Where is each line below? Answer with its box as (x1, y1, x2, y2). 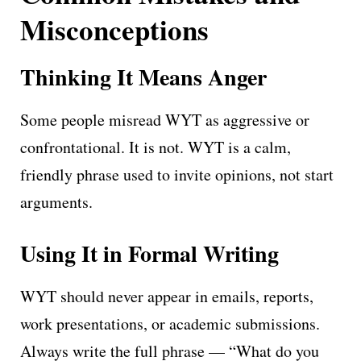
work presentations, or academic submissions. (20, 312, 320, 334)
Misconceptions (20, 8, 209, 50)
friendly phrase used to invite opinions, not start (20, 163, 334, 185)
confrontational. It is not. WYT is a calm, (20, 135, 291, 158)
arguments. (20, 190, 93, 213)
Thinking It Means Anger (20, 60, 267, 93)
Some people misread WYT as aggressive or (20, 108, 309, 131)
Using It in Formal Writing (20, 236, 279, 270)
